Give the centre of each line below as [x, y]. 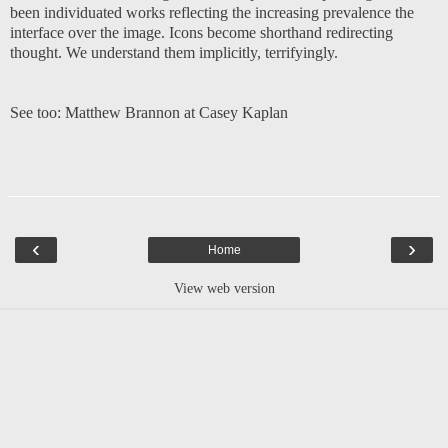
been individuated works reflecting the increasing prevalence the [212, 12]
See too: [37, 112]
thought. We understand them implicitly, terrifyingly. [174, 52]
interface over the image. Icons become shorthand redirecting [201, 32]
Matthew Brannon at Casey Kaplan [176, 112]
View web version [224, 287]
